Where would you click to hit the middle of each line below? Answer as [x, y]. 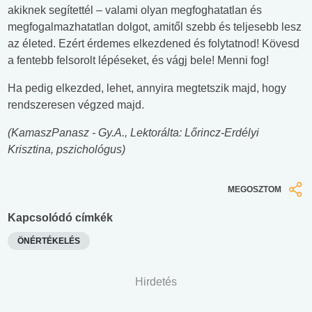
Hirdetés [156, 281]
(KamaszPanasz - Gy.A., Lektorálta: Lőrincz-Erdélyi [133, 133]
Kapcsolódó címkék [60, 217]
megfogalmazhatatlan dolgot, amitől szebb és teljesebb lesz [155, 27]
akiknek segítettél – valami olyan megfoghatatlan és [135, 10]
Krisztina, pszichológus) [67, 150]
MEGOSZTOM [255, 190]
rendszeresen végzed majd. [76, 105]
